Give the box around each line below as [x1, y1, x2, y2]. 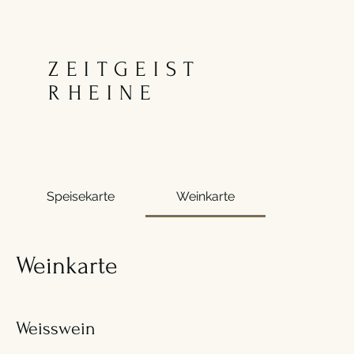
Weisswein [16, 318, 96, 339]
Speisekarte [47, 189, 115, 204]
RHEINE [48, 81, 158, 105]
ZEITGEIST [48, 58, 201, 81]
